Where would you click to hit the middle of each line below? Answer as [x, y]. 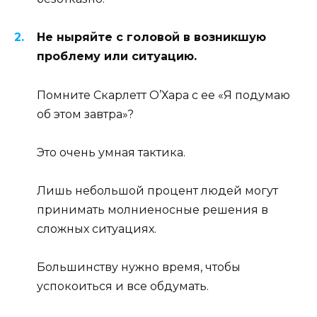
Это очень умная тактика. [111, 152]
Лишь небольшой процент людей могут [157, 191]
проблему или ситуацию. [117, 57]
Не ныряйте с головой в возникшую [151, 38]
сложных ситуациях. [97, 229]
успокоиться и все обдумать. [123, 287]
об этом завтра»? [85, 114]
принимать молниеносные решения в [152, 210]
